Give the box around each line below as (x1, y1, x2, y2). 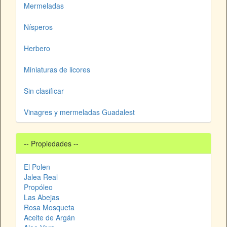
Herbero (24, 43, 50, 54)
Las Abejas (24, 192, 59, 203)
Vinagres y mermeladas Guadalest (24, 107, 135, 118)
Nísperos (24, 22, 53, 32)
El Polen (24, 162, 50, 172)
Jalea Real (24, 172, 58, 182)
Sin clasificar (24, 86, 64, 96)
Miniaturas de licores (24, 64, 90, 75)
